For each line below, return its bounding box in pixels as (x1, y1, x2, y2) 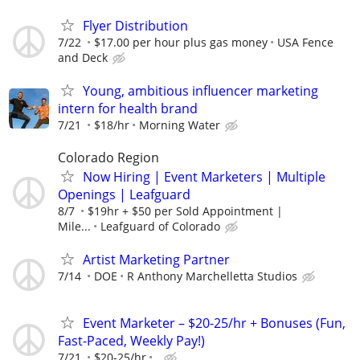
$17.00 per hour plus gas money (94, 35, 268, 51)
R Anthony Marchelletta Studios (127, 268, 297, 284)
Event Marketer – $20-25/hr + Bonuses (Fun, (83, 313, 346, 332)
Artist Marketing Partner (83, 250, 230, 268)
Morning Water (139, 117, 220, 133)
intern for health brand (58, 100, 198, 118)
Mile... (58, 218, 91, 234)
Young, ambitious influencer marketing (83, 82, 318, 100)
